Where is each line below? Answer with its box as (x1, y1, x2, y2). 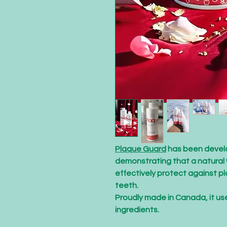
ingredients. (115, 206, 159, 214)
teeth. (115, 181, 138, 190)
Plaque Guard (115, 145, 166, 153)
